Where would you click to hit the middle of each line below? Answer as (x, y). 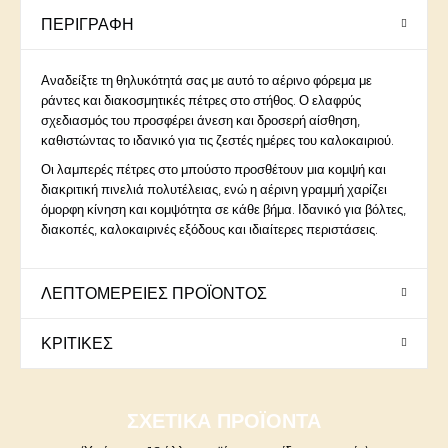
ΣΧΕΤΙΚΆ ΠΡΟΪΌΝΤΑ (224, 421)
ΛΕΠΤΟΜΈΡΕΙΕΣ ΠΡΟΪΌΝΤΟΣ (154, 294)
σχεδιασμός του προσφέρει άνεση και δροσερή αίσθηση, (200, 120)
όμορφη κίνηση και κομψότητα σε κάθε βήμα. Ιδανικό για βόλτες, (223, 209)
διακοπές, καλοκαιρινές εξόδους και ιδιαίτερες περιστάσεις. (209, 229)
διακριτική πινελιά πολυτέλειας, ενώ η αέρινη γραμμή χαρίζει (214, 189)
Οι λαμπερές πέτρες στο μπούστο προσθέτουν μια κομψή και (213, 169)
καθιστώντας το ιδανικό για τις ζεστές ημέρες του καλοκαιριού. (217, 140)
